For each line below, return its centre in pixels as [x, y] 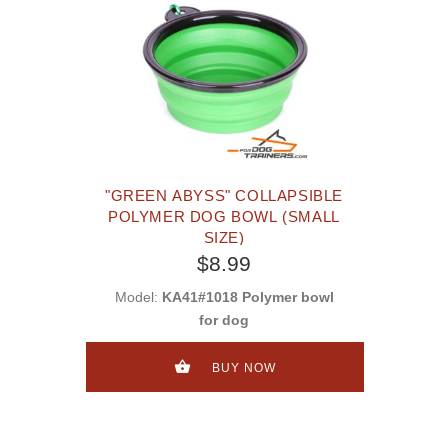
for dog [224, 320]
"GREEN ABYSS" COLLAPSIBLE [224, 196]
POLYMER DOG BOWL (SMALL [224, 217]
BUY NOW [243, 367]
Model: [138, 297]
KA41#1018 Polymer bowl [247, 297]
